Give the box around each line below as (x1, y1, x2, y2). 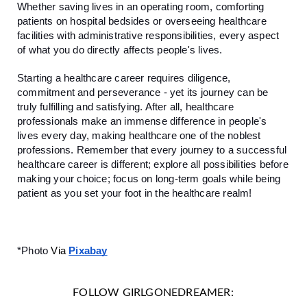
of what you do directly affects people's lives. (17, 44, 225, 56)
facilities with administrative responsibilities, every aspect (17, 29, 280, 41)
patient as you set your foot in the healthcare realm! (17, 187, 252, 199)
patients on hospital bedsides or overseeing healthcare (17, 15, 267, 27)
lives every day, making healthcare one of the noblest (17, 130, 261, 141)
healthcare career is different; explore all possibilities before (17, 158, 288, 170)
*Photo (17, 245, 51, 256)
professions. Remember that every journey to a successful (17, 144, 287, 156)
